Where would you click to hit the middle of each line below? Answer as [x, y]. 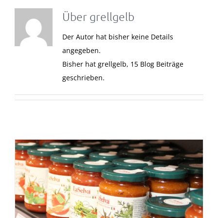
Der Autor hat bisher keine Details [118, 37]
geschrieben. [83, 78]
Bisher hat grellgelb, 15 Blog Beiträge [123, 64]
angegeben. [81, 51]
